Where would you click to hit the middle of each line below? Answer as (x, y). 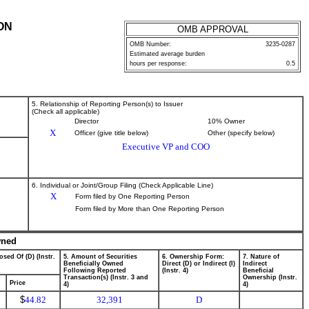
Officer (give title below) (111, 133)
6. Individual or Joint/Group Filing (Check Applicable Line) (122, 185)
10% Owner (226, 121)
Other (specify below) (241, 133)
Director (87, 121)
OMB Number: (150, 44)
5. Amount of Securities (100, 257)
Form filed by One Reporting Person (132, 196)
